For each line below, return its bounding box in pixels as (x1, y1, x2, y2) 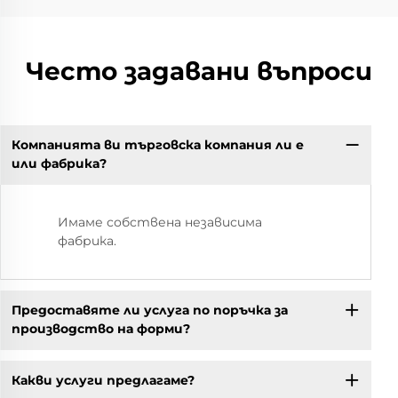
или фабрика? (11, 155, 107, 172)
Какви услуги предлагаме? (11, 372, 195, 389)
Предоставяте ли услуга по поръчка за (11, 302, 288, 319)
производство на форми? (11, 321, 190, 338)
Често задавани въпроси (26, 55, 372, 86)
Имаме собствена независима (58, 213, 262, 230)
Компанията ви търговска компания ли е (11, 137, 304, 154)
